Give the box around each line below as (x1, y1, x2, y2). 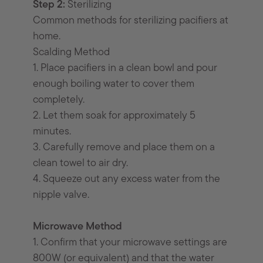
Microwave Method (33, 221, 123, 233)
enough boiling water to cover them (33, 79, 195, 90)
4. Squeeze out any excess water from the (33, 174, 221, 186)
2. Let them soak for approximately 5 (33, 110, 196, 122)
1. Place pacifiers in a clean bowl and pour (33, 63, 218, 75)
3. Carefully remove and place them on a (33, 142, 215, 154)
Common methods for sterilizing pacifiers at (33, 15, 229, 27)
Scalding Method (33, 47, 110, 59)
